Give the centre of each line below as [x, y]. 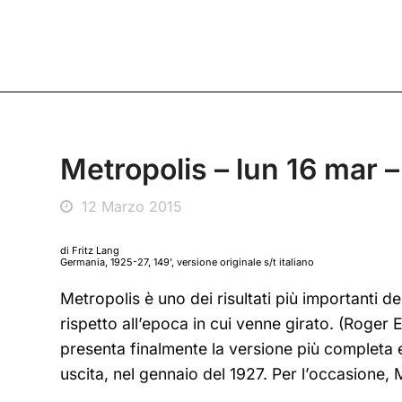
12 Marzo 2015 [132, 206]
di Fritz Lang [90, 250]
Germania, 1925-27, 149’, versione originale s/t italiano [188, 262]
